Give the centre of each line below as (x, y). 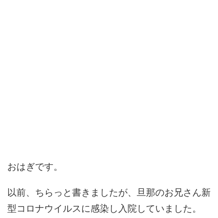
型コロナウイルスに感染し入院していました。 (104, 208)
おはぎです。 (35, 166)
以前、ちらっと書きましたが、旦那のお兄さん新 (109, 191)
